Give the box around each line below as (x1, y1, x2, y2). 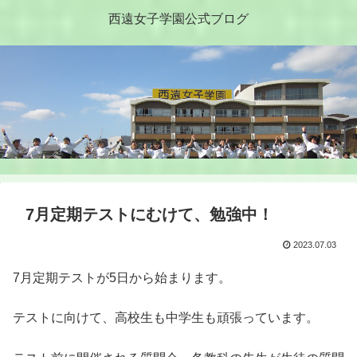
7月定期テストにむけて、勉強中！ (25, 205, 273, 223)
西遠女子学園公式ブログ (108, 11, 249, 25)
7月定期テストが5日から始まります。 (13, 271, 231, 285)
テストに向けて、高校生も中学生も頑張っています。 (13, 311, 319, 325)
